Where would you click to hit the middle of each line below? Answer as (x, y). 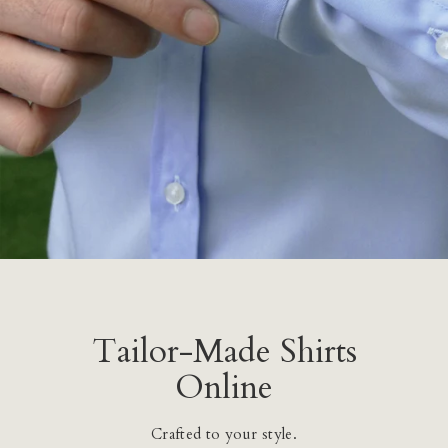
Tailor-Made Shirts (224, 351)
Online (224, 387)
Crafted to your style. (224, 433)
